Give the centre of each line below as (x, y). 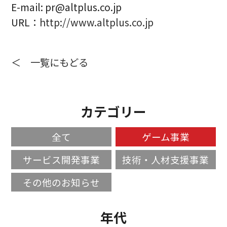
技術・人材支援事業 (166, 159)
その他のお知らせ (62, 182)
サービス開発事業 (62, 159)
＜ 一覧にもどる (50, 62)
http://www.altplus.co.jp (97, 23)
